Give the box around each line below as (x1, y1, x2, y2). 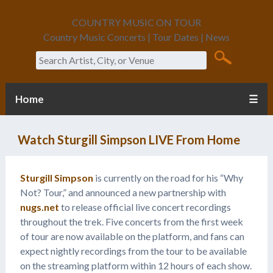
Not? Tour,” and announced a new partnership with (19, 186, 226, 198)
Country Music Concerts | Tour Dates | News (43, 31, 230, 43)
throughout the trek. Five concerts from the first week (19, 215, 243, 227)
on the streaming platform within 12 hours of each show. (19, 259, 252, 271)
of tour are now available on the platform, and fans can (19, 230, 244, 242)
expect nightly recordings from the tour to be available (19, 244, 247, 257)
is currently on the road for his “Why (93, 171, 243, 183)
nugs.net (19, 200, 59, 213)
